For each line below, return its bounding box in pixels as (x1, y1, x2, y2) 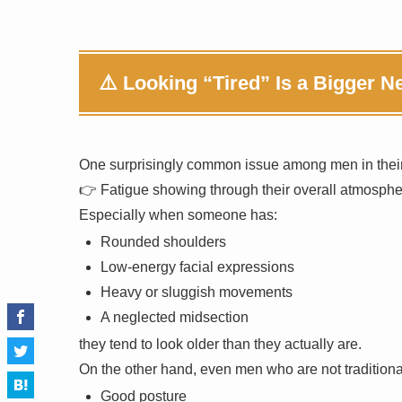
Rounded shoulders (100, 233, 226, 249)
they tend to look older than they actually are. (79, 336, 362, 352)
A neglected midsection (100, 309, 249, 325)
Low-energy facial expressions (100, 258, 294, 275)
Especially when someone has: (79, 206, 277, 223)
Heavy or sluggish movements (100, 284, 293, 300)
